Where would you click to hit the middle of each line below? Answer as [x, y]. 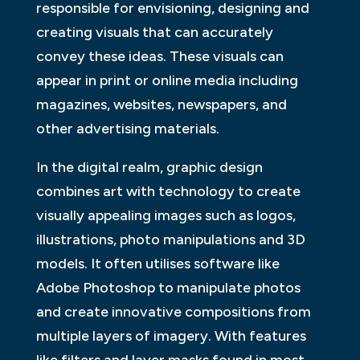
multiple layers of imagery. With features [171, 335]
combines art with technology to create [168, 191]
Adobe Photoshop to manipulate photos [168, 287]
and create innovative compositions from [173, 311]
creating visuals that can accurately [154, 32]
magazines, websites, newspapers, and [161, 104]
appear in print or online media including [167, 80]
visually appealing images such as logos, [166, 215]
